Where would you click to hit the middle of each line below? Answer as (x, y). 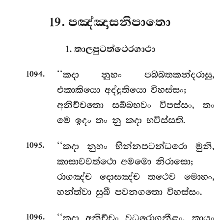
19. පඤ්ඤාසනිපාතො (110, 22)
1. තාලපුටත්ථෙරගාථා (110, 49)
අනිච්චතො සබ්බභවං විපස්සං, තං (136, 105)
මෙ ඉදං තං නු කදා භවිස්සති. (121, 121)
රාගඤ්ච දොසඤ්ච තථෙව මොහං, (136, 177)
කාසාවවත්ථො (89, 161)
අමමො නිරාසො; (157, 161)
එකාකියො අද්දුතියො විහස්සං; (121, 90)
